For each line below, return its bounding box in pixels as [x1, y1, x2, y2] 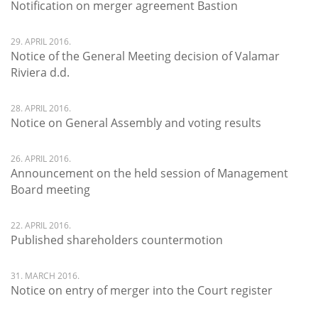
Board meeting [11, 182, 90, 197]
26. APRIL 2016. [11, 153, 71, 165]
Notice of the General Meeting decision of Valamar [11, 48, 280, 64]
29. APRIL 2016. [11, 35, 71, 48]
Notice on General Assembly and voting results [11, 115, 261, 131]
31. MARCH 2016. [11, 270, 79, 282]
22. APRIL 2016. [11, 219, 71, 231]
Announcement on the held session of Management [11, 165, 288, 181]
